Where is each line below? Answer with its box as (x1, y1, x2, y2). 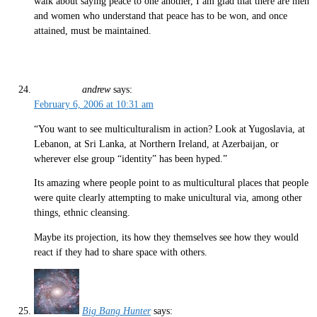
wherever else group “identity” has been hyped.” (34, 153, 227, 164)
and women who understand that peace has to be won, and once (34, 10, 287, 21)
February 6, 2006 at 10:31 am (34, 99, 154, 110)
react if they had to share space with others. (34, 246, 207, 258)
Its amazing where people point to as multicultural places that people (34, 178, 309, 189)
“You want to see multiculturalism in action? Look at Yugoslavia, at (34, 123, 305, 134)
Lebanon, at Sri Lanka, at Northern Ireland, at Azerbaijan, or (34, 138, 279, 149)
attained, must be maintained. (34, 25, 151, 36)
